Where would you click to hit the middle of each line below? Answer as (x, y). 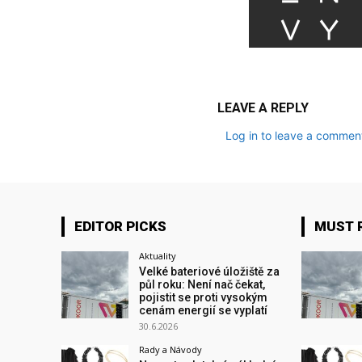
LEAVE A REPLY (263, 107)
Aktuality (158, 255)
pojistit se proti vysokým (204, 297)
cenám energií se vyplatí (204, 310)
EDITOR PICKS (120, 226)
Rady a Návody (171, 349)
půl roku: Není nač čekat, (202, 284)
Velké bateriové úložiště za (210, 271)
